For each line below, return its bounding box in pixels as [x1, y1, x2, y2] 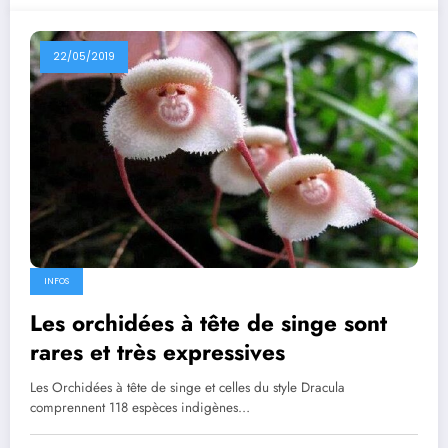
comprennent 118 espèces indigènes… [30, 397, 250, 417]
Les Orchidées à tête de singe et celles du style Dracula [30, 377, 345, 397]
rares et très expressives [30, 335, 285, 368]
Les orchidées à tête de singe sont [30, 306, 387, 339]
